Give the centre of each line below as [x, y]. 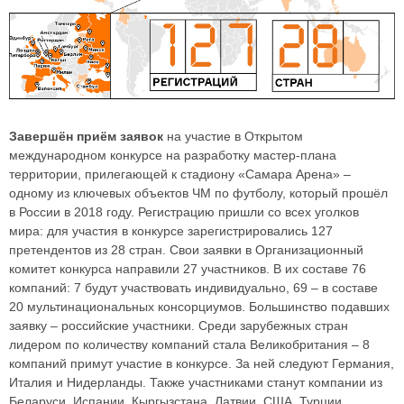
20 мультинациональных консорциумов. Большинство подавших [199, 306]
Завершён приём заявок [86, 136]
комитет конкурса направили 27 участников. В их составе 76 [188, 268]
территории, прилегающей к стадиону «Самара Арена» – [180, 174]
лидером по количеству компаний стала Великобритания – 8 [189, 344]
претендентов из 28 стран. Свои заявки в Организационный [186, 249]
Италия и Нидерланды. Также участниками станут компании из [196, 382]
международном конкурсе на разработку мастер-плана [173, 155]
